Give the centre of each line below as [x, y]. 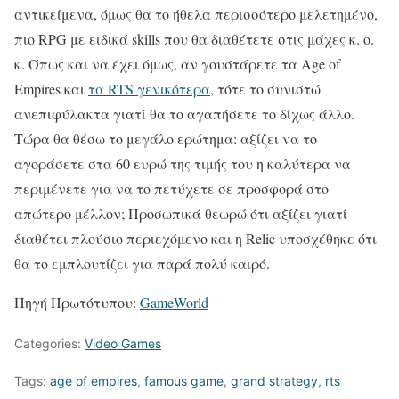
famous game [184, 380]
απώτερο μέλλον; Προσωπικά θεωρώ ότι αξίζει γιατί [181, 213]
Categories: [49, 343]
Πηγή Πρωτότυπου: [77, 302]
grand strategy [274, 380]
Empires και [51, 88]
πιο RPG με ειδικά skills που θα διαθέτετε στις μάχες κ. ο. [194, 38]
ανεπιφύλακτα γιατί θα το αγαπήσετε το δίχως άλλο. [184, 113]
